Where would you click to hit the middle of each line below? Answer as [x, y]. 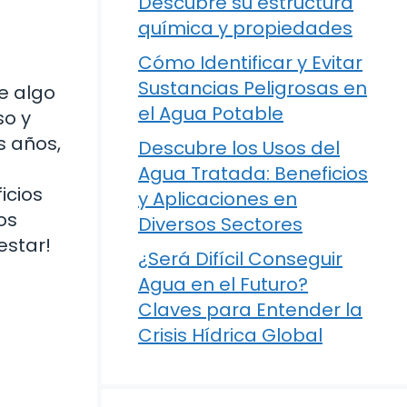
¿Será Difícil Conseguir [240, 259]
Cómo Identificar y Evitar [250, 63]
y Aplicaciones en [218, 199]
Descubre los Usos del [239, 148]
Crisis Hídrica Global [230, 335]
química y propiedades [245, 28]
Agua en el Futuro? [223, 284]
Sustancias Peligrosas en [253, 88]
